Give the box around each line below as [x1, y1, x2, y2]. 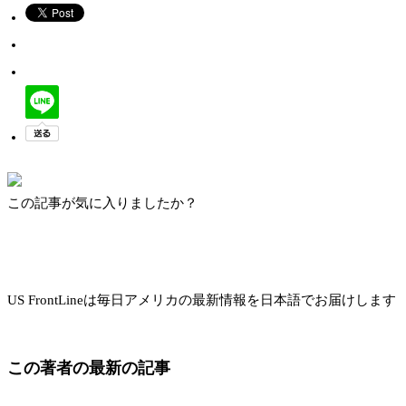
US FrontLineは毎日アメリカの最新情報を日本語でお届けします [7, 293, 396, 308]
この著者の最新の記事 [7, 358, 170, 377]
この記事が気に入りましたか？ [7, 196, 198, 211]
